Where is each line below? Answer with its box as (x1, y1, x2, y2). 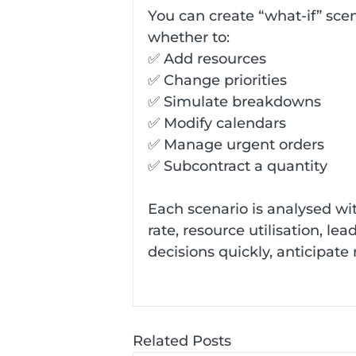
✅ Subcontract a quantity (148, 157, 327, 175)
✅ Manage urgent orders (148, 135, 324, 153)
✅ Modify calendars (148, 114, 286, 132)
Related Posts (133, 331, 231, 350)
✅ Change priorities (148, 71, 287, 89)
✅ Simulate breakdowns (148, 92, 321, 110)
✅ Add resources (148, 49, 266, 68)
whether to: (148, 28, 230, 46)
